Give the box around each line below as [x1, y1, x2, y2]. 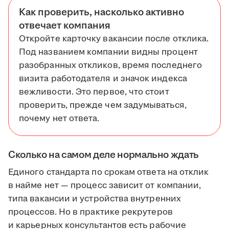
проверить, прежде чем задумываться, [19, 99, 187, 112]
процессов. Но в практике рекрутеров [8, 206, 173, 219]
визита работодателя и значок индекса [19, 73, 187, 85]
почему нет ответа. [19, 112, 100, 125]
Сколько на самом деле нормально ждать [8, 148, 199, 163]
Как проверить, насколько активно [19, 5, 184, 20]
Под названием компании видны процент [19, 46, 198, 59]
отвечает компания [19, 18, 110, 33]
